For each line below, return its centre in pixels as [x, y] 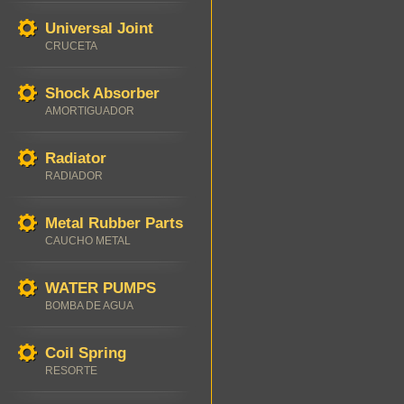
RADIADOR [74, 176]
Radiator [76, 158]
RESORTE [71, 371]
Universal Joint [99, 28]
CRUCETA [71, 46]
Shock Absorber [102, 93]
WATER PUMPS [101, 288]
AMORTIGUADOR [90, 111]
